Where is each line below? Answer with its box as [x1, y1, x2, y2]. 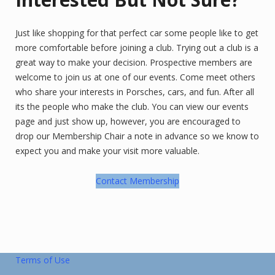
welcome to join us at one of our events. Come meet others [15, 71, 255, 83]
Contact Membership [96, 175, 179, 187]
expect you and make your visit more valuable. [15, 145, 199, 157]
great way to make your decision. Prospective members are [15, 56, 252, 68]
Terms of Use [15, 254, 70, 266]
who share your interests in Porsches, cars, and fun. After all [15, 86, 254, 98]
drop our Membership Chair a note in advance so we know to [15, 130, 259, 142]
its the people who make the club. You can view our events [15, 101, 249, 112]
